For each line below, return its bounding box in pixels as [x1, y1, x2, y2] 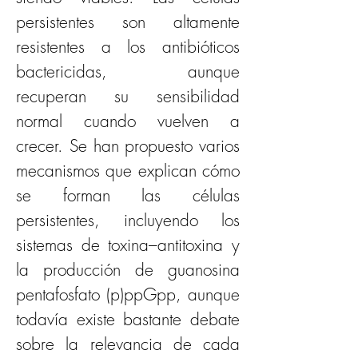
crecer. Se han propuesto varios [16, 135, 240, 157]
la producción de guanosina [16, 259, 240, 280]
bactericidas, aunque [16, 61, 240, 82]
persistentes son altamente [16, 11, 240, 33]
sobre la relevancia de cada [16, 333, 240, 355]
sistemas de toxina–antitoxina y [16, 234, 240, 256]
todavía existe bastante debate [16, 308, 240, 330]
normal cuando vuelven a [16, 110, 240, 132]
